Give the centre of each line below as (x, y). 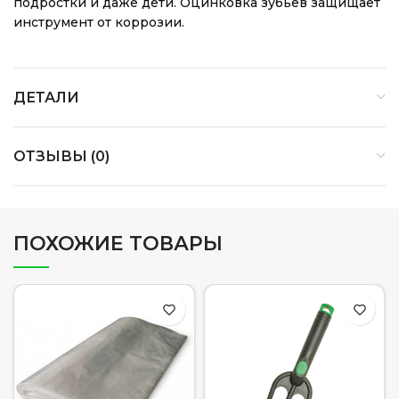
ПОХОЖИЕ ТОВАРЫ (118, 244)
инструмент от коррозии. (99, 22)
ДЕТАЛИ (46, 98)
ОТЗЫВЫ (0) (61, 156)
